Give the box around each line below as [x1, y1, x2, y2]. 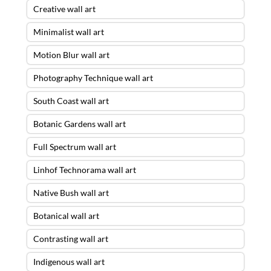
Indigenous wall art [33, 256, 105, 267]
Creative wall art [33, 4, 96, 15]
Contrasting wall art [33, 233, 108, 244]
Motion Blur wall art [33, 50, 109, 60]
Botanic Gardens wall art [33, 119, 126, 129]
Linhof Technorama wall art [33, 165, 136, 175]
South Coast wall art [33, 96, 109, 106]
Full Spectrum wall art [33, 142, 116, 152]
